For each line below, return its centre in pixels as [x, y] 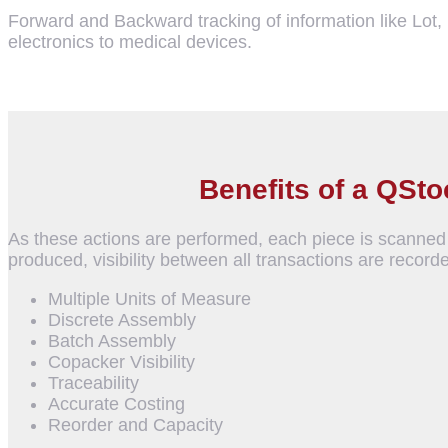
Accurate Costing [116, 404]
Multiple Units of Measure [149, 299]
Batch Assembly [112, 341]
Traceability [93, 383]
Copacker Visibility [121, 362]
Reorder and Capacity [135, 425]
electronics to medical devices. [130, 41]
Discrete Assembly [122, 320]
